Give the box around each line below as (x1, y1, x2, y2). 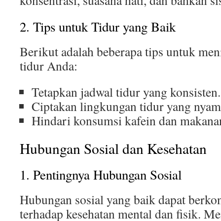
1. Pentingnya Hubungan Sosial (20, 166, 182, 184)
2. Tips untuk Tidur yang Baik (20, 18, 176, 36)
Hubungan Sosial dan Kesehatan (20, 139, 207, 158)
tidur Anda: (20, 57, 77, 74)
